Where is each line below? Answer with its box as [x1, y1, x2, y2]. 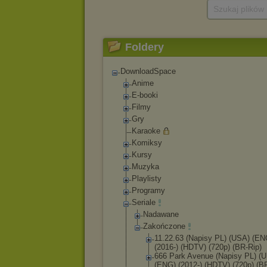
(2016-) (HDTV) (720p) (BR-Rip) [154, 243, 262, 252]
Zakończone [143, 222, 185, 231]
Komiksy [132, 138, 162, 147]
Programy [132, 186, 165, 195]
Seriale [132, 198, 156, 207]
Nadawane [143, 210, 179, 219]
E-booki [132, 91, 158, 100]
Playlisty [132, 174, 162, 183]
